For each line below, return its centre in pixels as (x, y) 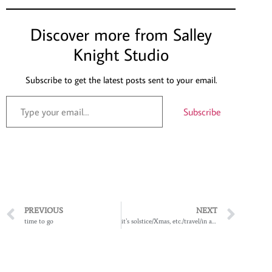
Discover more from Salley (121, 34)
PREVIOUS (44, 210)
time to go (39, 221)
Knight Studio (121, 54)
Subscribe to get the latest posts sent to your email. (121, 80)
